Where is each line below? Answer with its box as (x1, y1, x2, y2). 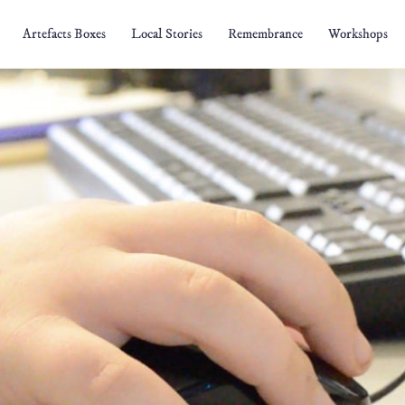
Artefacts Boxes (23, 25, 106, 42)
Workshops (328, 25, 388, 42)
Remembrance (228, 25, 303, 42)
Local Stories (131, 25, 202, 42)
